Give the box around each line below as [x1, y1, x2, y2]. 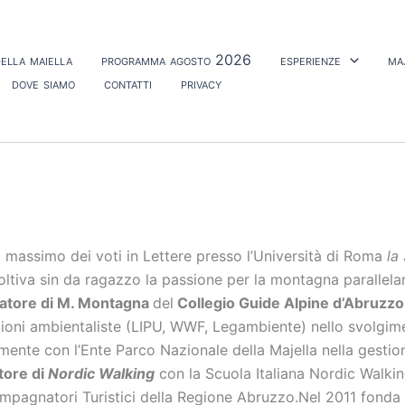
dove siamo [12, 73, 75, 92]
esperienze [280, 50, 341, 69]
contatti [104, 73, 152, 92]
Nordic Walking [48, 363, 155, 382]
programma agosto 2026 [101, 50, 251, 69]
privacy [181, 73, 221, 92]
